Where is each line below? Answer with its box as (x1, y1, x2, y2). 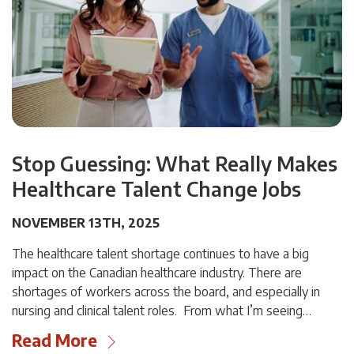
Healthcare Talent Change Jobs (12, 176, 301, 202)
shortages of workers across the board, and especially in (12, 284, 320, 300)
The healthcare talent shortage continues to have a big (12, 246, 309, 262)
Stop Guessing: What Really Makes (12, 151, 337, 177)
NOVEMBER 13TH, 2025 (12, 215, 160, 232)
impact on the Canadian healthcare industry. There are (12, 265, 302, 281)
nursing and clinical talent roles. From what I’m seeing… (12, 303, 311, 319)
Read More (12, 330, 97, 352)
